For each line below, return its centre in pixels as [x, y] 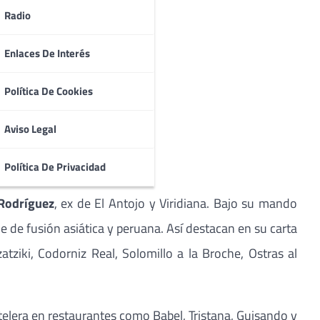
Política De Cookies [48, 91]
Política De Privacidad [55, 167]
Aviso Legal [30, 129]
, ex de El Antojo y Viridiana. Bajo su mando [176, 203]
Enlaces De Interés [47, 54]
